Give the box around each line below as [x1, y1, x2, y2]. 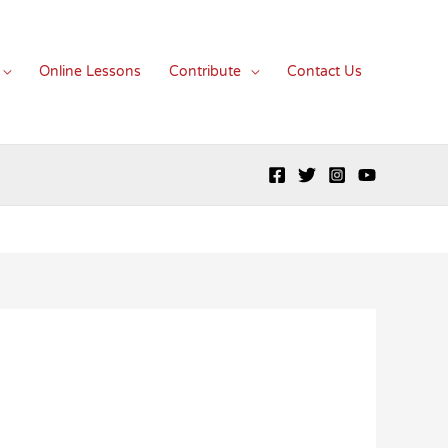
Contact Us [287, 63, 362, 80]
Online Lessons [39, 63, 141, 80]
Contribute [169, 63, 241, 80]
